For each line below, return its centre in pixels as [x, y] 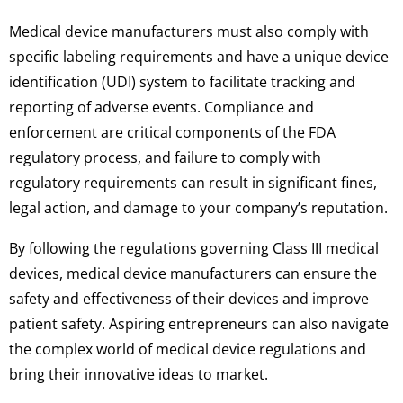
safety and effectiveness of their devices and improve [189, 298]
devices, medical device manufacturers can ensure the [193, 273]
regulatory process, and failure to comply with [165, 158]
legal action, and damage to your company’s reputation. [198, 208]
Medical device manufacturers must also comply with [189, 32]
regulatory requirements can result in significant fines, [193, 183]
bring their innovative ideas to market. [139, 374]
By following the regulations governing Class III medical [194, 248]
